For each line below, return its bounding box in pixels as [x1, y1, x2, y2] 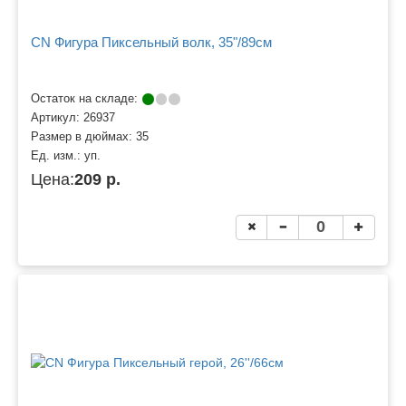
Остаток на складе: [31, 92, 141, 106]
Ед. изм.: [31, 150, 84, 163]
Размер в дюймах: [31, 130, 136, 144]
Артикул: [31, 111, 83, 125]
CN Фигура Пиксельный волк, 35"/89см [31, 34, 272, 50]
